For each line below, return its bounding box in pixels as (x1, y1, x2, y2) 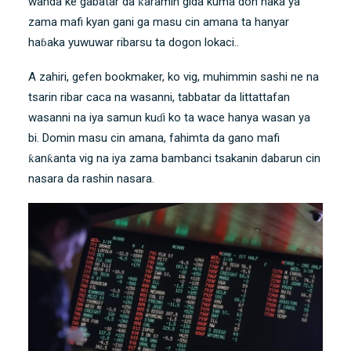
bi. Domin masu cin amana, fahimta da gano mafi (28, 131, 280, 146)
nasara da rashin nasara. (28, 172, 154, 186)
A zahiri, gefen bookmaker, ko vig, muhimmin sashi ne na (28, 70, 319, 85)
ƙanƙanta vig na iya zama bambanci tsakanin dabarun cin (28, 151, 320, 166)
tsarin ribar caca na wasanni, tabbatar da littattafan (28, 90, 290, 105)
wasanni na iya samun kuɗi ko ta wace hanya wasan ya (28, 110, 310, 125)
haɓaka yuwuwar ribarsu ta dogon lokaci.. (28, 35, 239, 50)
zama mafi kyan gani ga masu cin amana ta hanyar (28, 15, 289, 30)
